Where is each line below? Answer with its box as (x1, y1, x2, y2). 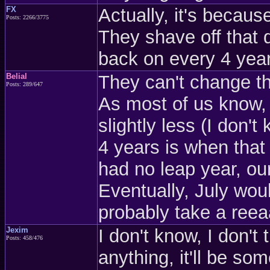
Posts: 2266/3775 (6, 14, 49, 20)
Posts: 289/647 (6, 81, 43, 87)
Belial (6, 72, 27, 81)
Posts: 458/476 (6, 234, 43, 241)
